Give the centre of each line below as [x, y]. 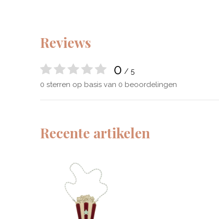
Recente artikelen [95, 133]
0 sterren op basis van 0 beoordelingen [109, 85]
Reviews [66, 42]
